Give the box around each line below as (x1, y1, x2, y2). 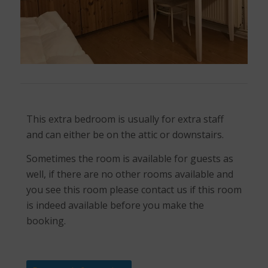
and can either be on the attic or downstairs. (26, 128, 224, 142)
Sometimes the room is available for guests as (26, 151, 233, 165)
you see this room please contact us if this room (26, 182, 242, 196)
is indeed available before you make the (26, 198, 204, 212)
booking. (26, 214, 66, 227)
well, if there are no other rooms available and (26, 167, 233, 181)
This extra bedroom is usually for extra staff (26, 112, 224, 126)
